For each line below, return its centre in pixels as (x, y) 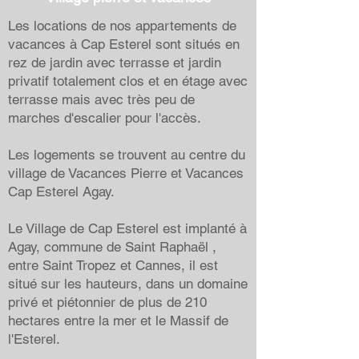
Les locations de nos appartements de (122, 25)
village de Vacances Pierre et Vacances (126, 173)
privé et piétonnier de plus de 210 (107, 302)
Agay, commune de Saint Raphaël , (112, 246)
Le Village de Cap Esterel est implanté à (127, 228)
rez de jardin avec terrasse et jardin (115, 62)
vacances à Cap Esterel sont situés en (124, 44)
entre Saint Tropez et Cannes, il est (113, 265)
